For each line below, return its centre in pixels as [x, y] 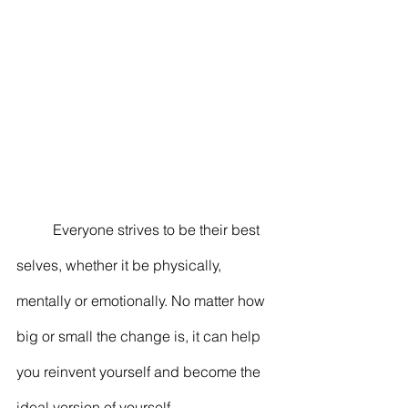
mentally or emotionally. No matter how [143, 300]
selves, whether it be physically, [121, 265]
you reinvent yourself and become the [140, 371]
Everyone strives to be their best [35, 229]
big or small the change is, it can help [140, 336]
